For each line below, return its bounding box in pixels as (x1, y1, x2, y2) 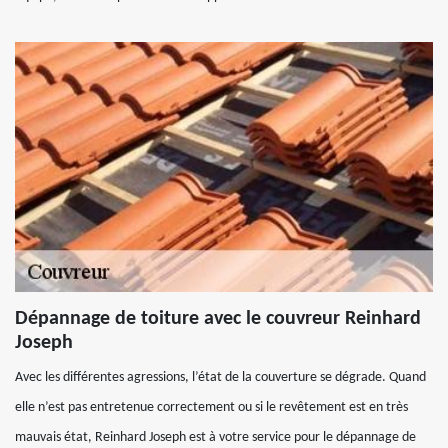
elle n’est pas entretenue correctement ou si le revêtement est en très (15, 400, 408, 415)
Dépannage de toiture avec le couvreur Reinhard (15, 309, 421, 329)
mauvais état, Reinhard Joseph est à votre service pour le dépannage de (15, 430, 416, 445)
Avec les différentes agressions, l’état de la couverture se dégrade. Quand (15, 370, 426, 385)
